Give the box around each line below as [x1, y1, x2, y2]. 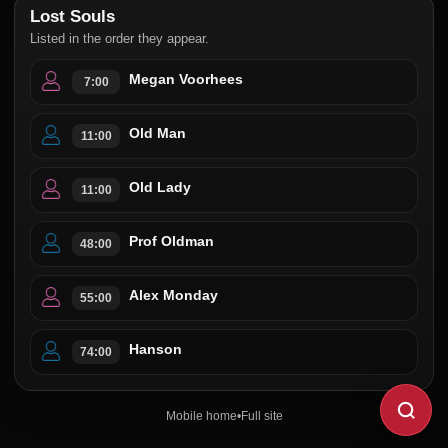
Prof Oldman [129, 233, 214, 249]
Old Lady [129, 179, 191, 195]
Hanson [129, 341, 182, 357]
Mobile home [165, 409, 237, 423]
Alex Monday [129, 287, 218, 303]
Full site [240, 409, 283, 423]
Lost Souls [30, 7, 115, 26]
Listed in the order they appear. [30, 31, 209, 46]
